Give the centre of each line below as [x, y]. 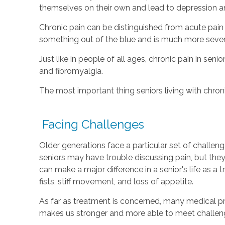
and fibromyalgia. [71, 71]
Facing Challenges [91, 124]
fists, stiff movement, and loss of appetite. [116, 181]
